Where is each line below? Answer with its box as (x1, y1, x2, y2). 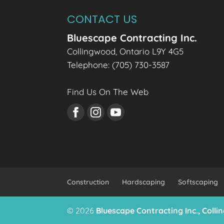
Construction (67, 177, 109, 187)
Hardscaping (122, 177, 165, 187)
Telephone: (67, 59, 112, 70)
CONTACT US (67, 11, 137, 27)
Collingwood (67, 45, 116, 56)
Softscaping (178, 177, 218, 187)
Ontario (119, 45, 150, 56)
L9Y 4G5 (152, 45, 184, 56)
